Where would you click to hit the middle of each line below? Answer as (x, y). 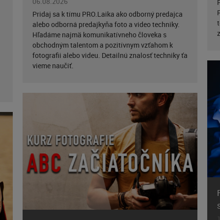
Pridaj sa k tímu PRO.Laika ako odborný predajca (107, 14)
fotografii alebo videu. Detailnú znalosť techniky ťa (110, 55)
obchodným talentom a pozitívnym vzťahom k (102, 45)
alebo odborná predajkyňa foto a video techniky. (106, 25)
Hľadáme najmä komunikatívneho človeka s (99, 35)
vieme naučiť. (53, 66)
